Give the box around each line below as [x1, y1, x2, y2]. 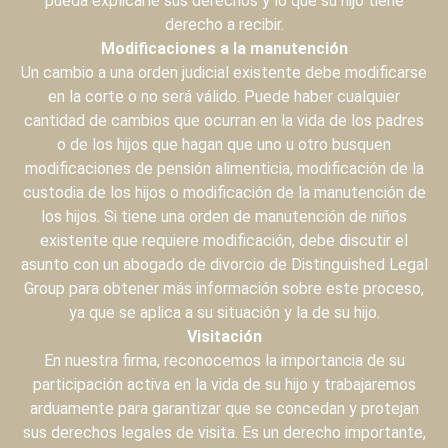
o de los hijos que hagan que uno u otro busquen [57, 135, 391, 154]
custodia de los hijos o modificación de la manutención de [22, 183, 426, 202]
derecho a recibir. [164, 15, 284, 34]
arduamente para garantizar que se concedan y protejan [29, 399, 419, 418]
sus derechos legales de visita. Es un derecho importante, [22, 423, 426, 442]
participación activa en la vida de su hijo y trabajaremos [32, 375, 416, 394]
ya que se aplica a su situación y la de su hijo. [68, 303, 380, 322]
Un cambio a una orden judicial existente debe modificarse [21, 63, 427, 82]
